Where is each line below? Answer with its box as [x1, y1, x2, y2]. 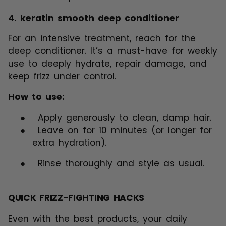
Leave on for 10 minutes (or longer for [38, 124, 212, 137]
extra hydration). [32, 137, 106, 149]
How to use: [8, 91, 65, 103]
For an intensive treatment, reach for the [8, 32, 196, 45]
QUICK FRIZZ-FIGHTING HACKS [8, 192, 145, 204]
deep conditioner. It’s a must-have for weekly [8, 45, 217, 58]
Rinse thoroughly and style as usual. [38, 157, 204, 170]
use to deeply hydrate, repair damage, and [8, 58, 207, 70]
